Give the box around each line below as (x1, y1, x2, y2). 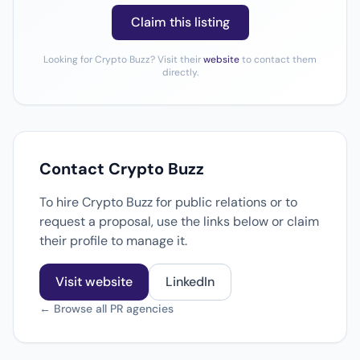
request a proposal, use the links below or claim (39, 213, 319, 230)
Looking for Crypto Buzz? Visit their (43, 53, 203, 66)
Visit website (55, 273, 133, 290)
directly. (162, 66, 198, 79)
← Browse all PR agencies (39, 301, 174, 316)
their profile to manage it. (39, 232, 187, 249)
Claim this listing (130, 14, 230, 31)
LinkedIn (166, 273, 215, 290)
